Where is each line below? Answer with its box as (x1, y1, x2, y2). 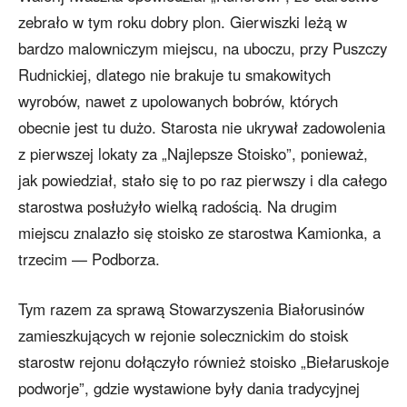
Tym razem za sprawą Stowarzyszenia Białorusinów (18, 298, 364, 321)
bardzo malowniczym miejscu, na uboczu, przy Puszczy (18, 37, 387, 60)
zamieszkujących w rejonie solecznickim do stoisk (18, 324, 348, 347)
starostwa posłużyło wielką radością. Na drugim (18, 195, 337, 218)
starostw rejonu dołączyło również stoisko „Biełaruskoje (18, 351, 389, 373)
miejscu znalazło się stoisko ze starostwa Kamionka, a (18, 222, 381, 244)
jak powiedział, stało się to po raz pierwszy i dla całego (18, 169, 387, 192)
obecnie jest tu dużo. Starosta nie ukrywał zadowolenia (18, 116, 385, 139)
